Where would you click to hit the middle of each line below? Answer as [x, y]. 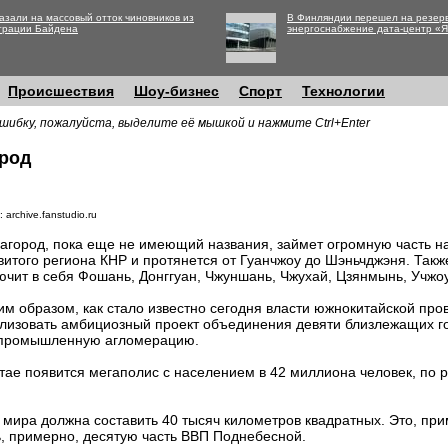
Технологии [343, 91]
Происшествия [61, 91]
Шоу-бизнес [176, 91]
